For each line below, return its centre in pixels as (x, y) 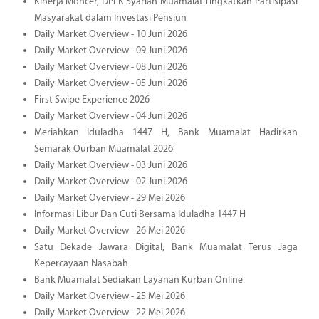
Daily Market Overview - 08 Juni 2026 (110, 67)
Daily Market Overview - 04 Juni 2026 (110, 116)
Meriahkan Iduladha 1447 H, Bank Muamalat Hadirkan (166, 132)
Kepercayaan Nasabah (81, 263)
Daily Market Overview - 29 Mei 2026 (109, 198)
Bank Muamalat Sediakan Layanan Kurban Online (138, 280)
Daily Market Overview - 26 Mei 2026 (109, 231)
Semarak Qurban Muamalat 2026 (103, 149)
